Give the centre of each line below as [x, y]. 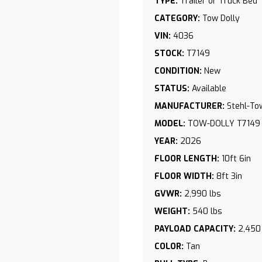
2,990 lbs [203, 194]
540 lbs [207, 211]
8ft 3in [229, 176]
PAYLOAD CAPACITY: [195, 229]
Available [209, 89]
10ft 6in [236, 159]
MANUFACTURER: [189, 106]
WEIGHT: [172, 211]
